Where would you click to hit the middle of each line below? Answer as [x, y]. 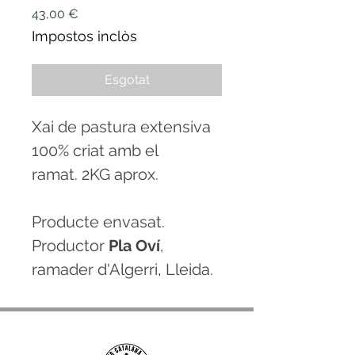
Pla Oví [134, 246]
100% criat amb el [95, 151]
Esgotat [127, 80]
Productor [70, 246]
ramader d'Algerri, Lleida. [122, 270]
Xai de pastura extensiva [121, 127]
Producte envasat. [98, 222]
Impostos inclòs [84, 36]
